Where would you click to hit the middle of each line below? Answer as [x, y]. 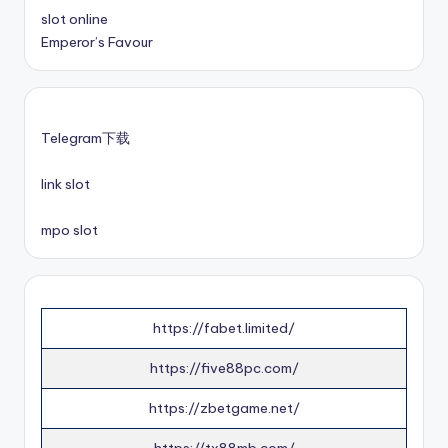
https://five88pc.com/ [224, 368]
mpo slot [69, 230]
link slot [65, 184]
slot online [74, 19]
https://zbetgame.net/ [224, 408]
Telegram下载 [85, 138]
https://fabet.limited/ [224, 328]
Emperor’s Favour [97, 42]
